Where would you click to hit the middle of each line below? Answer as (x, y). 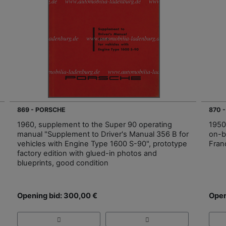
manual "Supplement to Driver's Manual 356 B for (103, 134)
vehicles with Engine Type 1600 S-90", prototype (102, 144)
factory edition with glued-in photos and (87, 154)
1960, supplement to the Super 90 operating (95, 125)
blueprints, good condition (63, 163)
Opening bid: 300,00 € (57, 196)
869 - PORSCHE (41, 110)
